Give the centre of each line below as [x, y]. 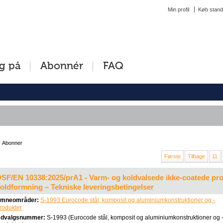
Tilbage [196, 156]
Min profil [178, 9]
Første [172, 156]
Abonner [12, 143]
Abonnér [62, 66]
